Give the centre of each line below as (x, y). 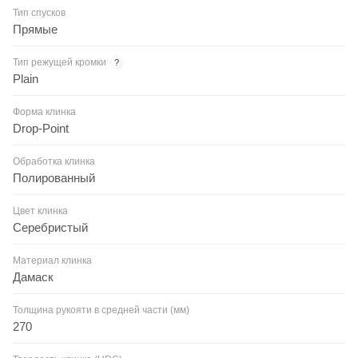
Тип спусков (39, 12)
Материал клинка (52, 260)
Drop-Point (41, 128)
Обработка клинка (54, 161)
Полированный (54, 177)
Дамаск (33, 276)
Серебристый (50, 227)
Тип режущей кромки (60, 62)
